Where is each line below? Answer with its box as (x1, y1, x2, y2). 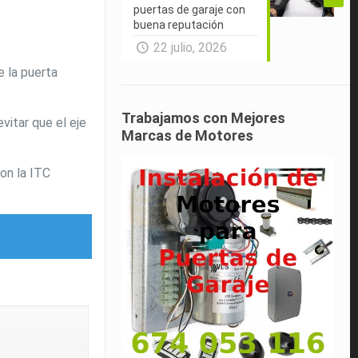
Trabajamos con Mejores (121, 109, 286, 126)
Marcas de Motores (121, 126, 254, 144)
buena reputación (133, 18, 225, 31)
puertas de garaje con (133, 2, 246, 16)
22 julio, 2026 (153, 39, 227, 55)
